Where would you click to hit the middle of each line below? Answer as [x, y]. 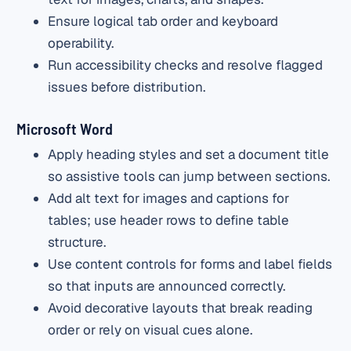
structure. [77, 242]
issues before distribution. [127, 87]
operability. [81, 43]
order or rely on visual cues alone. [150, 329]
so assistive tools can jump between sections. [189, 176]
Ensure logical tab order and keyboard [163, 21]
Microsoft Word [65, 128]
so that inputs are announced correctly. [167, 286]
